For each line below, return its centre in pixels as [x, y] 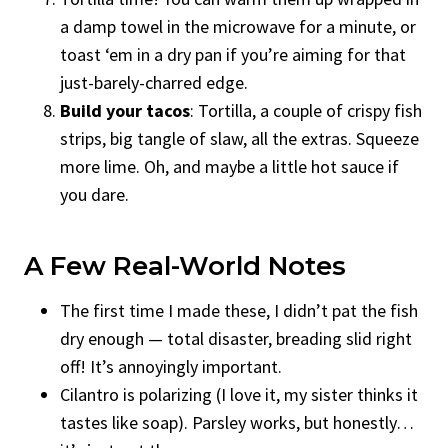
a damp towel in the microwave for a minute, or [238, 26]
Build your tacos [125, 110]
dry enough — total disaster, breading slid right [236, 338]
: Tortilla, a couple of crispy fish [306, 110]
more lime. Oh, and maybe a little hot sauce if [229, 166]
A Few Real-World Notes [185, 265]
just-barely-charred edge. [154, 82]
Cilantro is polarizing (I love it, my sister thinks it [239, 394]
